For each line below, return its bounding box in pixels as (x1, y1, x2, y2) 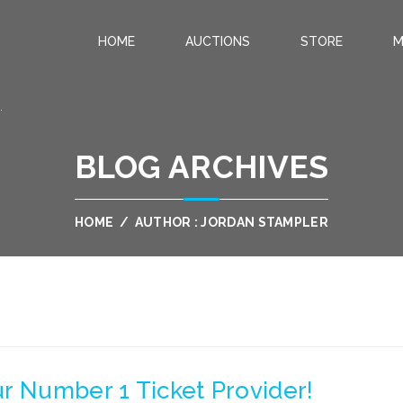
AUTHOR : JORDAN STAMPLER (131, 215, 328, 229)
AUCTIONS (185, 34, 250, 49)
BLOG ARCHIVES (74, 148, 329, 185)
